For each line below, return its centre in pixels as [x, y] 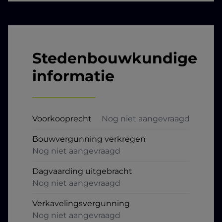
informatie [73, 76]
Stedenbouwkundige [115, 58]
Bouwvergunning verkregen [89, 139]
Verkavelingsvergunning [81, 203]
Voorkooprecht [62, 118]
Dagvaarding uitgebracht [82, 171]
